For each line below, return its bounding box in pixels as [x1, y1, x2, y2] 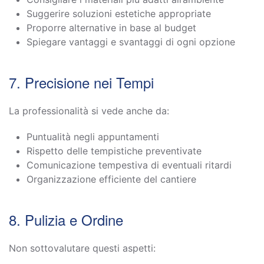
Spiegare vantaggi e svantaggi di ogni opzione [27, 35, 235, 48]
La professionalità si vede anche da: [9, 104, 169, 117]
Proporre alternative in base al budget [27, 21, 196, 34]
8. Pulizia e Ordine [9, 209, 123, 230]
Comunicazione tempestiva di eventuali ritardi [27, 159, 232, 171]
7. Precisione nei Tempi [9, 71, 154, 93]
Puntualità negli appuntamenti [27, 130, 159, 143]
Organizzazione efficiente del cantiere [27, 173, 196, 185]
